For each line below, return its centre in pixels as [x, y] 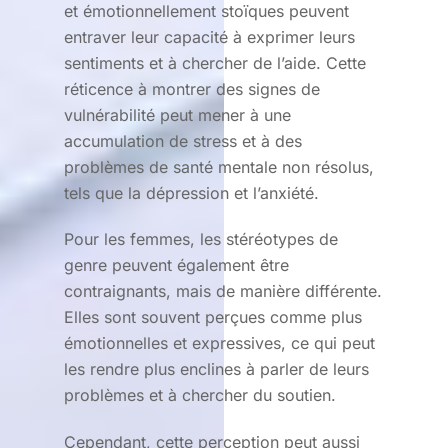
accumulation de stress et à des [183, 140]
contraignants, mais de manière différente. [223, 291]
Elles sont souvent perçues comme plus [213, 317]
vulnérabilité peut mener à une [177, 114]
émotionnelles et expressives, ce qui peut [219, 343]
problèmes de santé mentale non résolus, [219, 166]
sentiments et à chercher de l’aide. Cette [215, 62]
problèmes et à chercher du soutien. [200, 395]
